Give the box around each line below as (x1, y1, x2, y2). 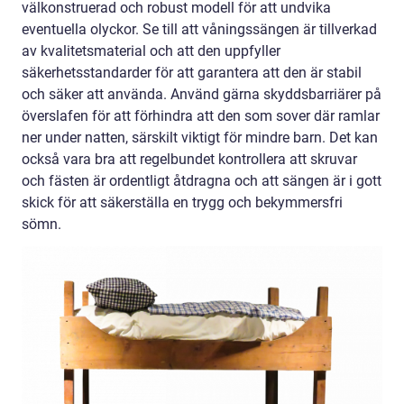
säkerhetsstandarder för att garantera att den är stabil (22, 63, 362, 81)
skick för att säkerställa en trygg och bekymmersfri (22, 193, 343, 211)
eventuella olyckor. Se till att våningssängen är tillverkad (22, 20, 377, 38)
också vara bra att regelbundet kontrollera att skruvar (22, 150, 357, 168)
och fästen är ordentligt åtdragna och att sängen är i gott (22, 171, 381, 189)
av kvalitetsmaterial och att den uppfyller (22, 41, 280, 60)
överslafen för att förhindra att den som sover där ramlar (22, 106, 380, 124)
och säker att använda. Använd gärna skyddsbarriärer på (22, 85, 381, 103)
